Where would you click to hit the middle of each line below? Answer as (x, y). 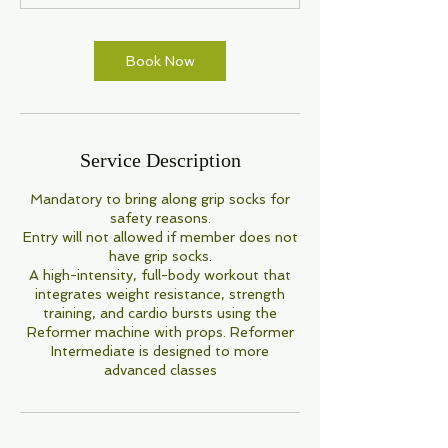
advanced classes (160, 369)
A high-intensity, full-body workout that (160, 274)
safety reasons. (160, 217)
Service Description (160, 159)
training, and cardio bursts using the (160, 312)
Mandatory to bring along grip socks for (160, 198)
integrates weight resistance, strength (160, 293)
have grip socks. (160, 255)
